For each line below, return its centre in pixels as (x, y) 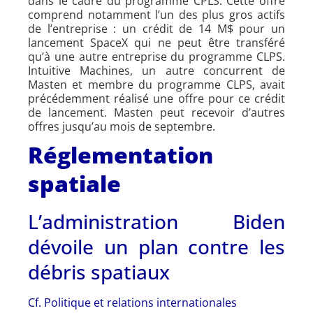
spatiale (74, 183)
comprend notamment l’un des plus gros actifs (156, 14)
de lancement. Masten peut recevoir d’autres (156, 112)
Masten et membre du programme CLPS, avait (156, 84)
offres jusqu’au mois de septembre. (122, 126)
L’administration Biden (156, 221)
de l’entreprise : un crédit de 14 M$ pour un (156, 28)
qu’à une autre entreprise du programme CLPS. (156, 56)
